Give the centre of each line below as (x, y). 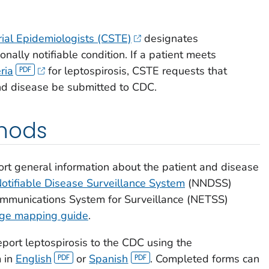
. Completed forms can (204, 258)
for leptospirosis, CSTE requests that (136, 71)
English (33, 258)
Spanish (109, 258)
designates (170, 38)
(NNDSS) (208, 183)
